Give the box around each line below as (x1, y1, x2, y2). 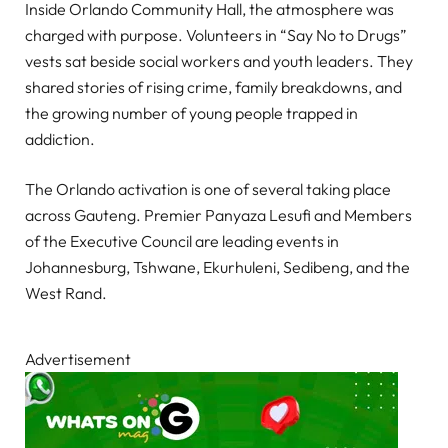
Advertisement (25, 348, 131, 369)
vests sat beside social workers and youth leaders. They (25, 50, 413, 71)
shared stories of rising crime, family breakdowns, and (25, 76, 402, 97)
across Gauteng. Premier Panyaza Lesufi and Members (25, 204, 412, 225)
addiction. (25, 128, 95, 149)
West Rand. (25, 282, 107, 303)
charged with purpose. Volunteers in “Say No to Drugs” (25, 24, 407, 45)
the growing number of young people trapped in (25, 102, 358, 123)
